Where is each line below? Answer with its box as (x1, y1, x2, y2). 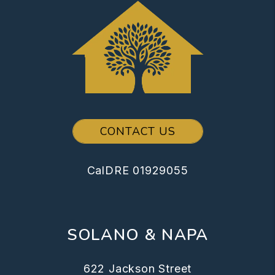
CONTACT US (99, 123, 176, 139)
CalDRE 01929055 (87, 163, 188, 177)
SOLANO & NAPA (66, 223, 209, 246)
